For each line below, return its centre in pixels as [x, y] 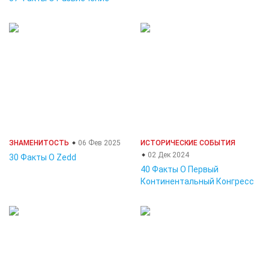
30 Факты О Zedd [43, 157]
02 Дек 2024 [168, 155]
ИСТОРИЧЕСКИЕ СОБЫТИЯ [188, 143]
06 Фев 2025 [98, 143]
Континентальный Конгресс [197, 181]
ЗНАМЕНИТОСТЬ [39, 143]
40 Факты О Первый [180, 169]
